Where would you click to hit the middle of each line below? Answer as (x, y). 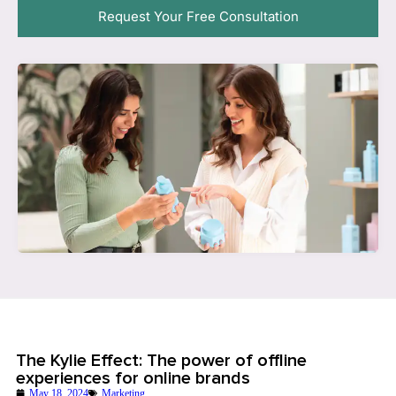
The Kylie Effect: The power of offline (161, 360)
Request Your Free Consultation (198, 16)
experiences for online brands (133, 378)
